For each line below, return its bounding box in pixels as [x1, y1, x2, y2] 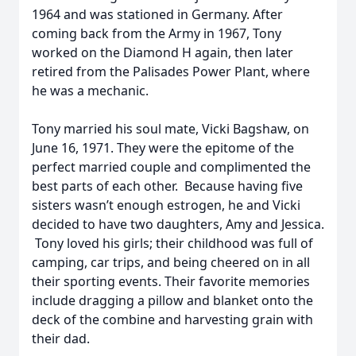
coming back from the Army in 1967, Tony [32, 25, 281, 42]
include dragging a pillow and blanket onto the [32, 292, 313, 309]
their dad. [32, 330, 90, 347]
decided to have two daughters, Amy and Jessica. [32, 215, 324, 233]
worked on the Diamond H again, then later [32, 44, 293, 61]
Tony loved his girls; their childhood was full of [32, 234, 313, 252]
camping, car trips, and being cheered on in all [32, 253, 310, 271]
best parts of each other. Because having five [32, 177, 303, 195]
